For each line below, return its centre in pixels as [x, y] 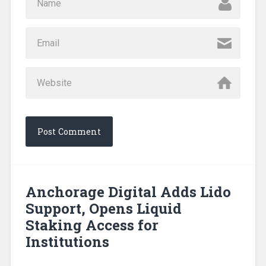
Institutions [67, 241]
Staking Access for [92, 225]
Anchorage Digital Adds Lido [128, 191]
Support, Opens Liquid [103, 208]
